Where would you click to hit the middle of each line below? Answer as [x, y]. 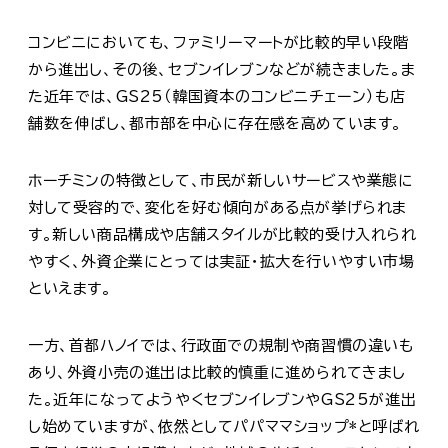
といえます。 [70, 288]
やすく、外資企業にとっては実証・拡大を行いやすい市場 [221, 261]
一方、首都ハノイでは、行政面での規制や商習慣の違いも [221, 345]
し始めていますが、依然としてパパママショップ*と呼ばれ [224, 426]
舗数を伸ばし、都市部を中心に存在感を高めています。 [215, 123]
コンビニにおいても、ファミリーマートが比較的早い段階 [218, 42]
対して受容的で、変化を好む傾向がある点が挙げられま [218, 207]
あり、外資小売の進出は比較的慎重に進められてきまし [217, 372]
